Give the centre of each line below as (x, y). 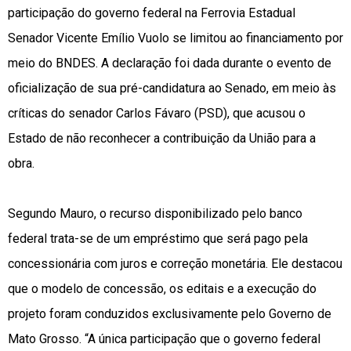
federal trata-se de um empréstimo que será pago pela (158, 239)
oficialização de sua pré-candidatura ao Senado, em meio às (172, 89)
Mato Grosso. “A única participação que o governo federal (164, 339)
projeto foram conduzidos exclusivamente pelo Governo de (170, 314)
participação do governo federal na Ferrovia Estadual (152, 13)
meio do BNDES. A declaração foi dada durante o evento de (170, 63)
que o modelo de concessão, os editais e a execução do (162, 289)
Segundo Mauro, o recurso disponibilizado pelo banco (155, 214)
